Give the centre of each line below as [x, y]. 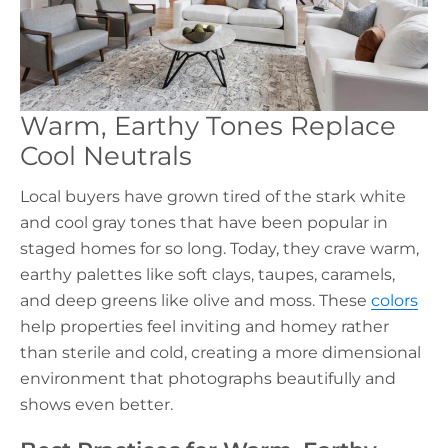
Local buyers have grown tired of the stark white [213, 196]
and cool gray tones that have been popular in [204, 222]
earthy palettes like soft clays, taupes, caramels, [207, 274]
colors [394, 300]
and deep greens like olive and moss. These [195, 300]
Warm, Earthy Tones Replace [208, 126]
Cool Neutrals [106, 156]
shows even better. [96, 404]
